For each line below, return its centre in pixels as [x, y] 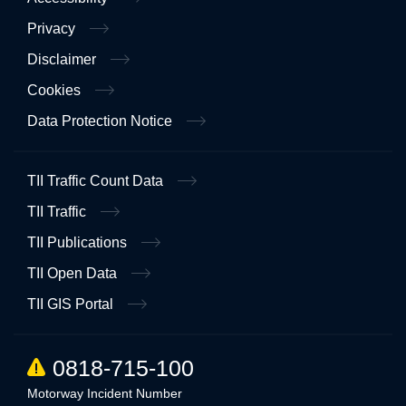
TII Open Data [74, 273]
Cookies [56, 90]
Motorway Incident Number [105, 393]
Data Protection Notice [101, 121]
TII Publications [79, 242]
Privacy [53, 29]
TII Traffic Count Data [97, 181]
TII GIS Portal [72, 304]
